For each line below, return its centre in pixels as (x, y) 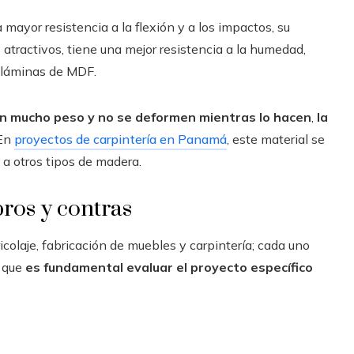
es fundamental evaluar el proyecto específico (169, 267)
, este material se (276, 139)
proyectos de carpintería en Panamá (121, 139)
